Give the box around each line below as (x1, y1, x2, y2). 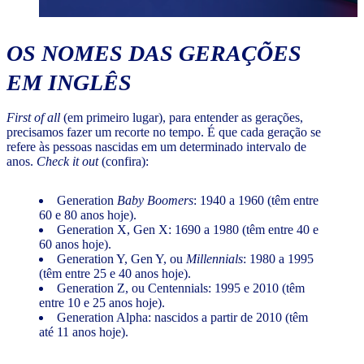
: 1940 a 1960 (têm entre (193, 193, 318, 208)
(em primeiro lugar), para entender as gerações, (60, 110, 303, 125)
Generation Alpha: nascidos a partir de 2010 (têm (57, 310, 308, 325)
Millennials (186, 252, 243, 266)
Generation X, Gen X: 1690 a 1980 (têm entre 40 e (57, 223, 318, 237)
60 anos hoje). (39, 237, 111, 252)
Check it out (37, 154, 102, 169)
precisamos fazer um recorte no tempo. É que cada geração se (6, 125, 321, 140)
